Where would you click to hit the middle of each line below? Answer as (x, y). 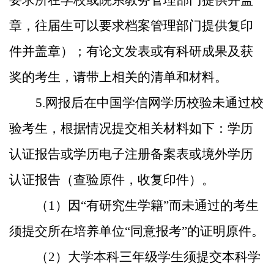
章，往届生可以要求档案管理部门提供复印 (131, 26)
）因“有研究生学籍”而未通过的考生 (157, 206)
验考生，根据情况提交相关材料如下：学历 (131, 128)
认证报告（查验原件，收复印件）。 (112, 180)
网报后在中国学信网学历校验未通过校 (154, 103)
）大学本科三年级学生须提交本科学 (158, 257)
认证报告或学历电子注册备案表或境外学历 (131, 154)
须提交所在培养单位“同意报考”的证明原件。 (137, 231)
